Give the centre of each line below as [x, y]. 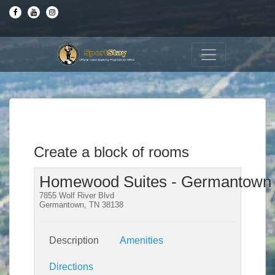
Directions [71, 267]
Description [74, 240]
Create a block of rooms [111, 152]
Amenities [141, 240]
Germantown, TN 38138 [81, 205]
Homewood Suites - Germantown [155, 182]
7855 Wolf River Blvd [77, 196]
